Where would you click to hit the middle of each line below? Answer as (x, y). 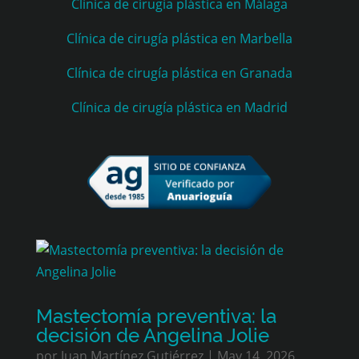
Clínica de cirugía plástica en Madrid (179, 107)
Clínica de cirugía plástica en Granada (179, 73)
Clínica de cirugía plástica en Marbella (179, 38)
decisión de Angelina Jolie (152, 336)
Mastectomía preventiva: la (156, 317)
